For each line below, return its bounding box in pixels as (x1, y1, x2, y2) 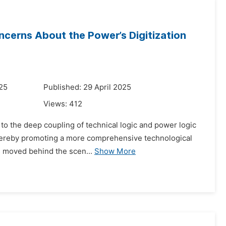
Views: (43, 99, 69, 108)
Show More (94, 147, 136, 156)
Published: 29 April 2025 (43, 83, 131, 92)
